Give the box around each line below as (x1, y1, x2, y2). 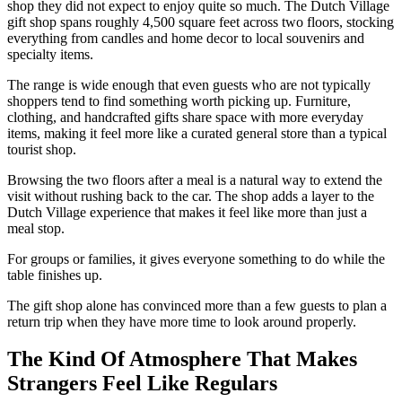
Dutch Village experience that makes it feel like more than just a (7, 204, 367, 220)
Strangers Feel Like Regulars (7, 371, 277, 396)
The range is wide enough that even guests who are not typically (7, 76, 371, 92)
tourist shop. (7, 141, 76, 157)
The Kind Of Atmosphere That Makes (7, 347, 357, 371)
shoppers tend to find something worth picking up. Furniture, (7, 92, 351, 109)
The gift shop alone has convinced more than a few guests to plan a (7, 297, 387, 313)
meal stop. (7, 220, 65, 236)
